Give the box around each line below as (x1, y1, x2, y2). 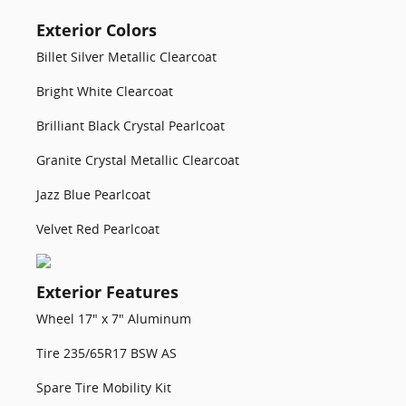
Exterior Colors (36, 19, 157, 41)
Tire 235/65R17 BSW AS (36, 344, 177, 362)
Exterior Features (36, 281, 179, 303)
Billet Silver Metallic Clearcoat (36, 48, 217, 65)
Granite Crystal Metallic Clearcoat (36, 151, 239, 169)
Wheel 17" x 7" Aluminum (36, 310, 191, 327)
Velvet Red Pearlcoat (36, 220, 159, 237)
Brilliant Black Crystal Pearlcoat (36, 117, 225, 134)
